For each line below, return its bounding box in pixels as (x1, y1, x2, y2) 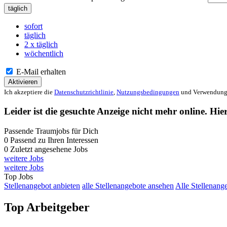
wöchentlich (24, 49, 63, 58)
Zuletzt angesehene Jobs (10, 144, 88, 154)
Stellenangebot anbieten (4, 181, 80, 190)
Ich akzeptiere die (4, 88, 54, 96)
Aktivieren (8, 78, 37, 86)
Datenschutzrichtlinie (54, 88, 113, 96)
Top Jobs (4, 172, 33, 181)
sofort (24, 22, 43, 31)
